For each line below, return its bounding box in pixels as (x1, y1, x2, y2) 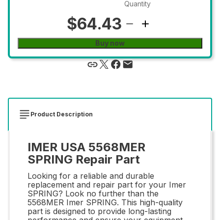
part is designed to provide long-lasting (27, 206, 171, 216)
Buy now (95, 38, 125, 47)
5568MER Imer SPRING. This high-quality (27, 197, 183, 207)
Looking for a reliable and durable (27, 170, 154, 181)
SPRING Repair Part (27, 152, 140, 166)
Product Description (30, 110, 93, 118)
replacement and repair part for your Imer (27, 179, 186, 190)
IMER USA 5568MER (27, 139, 145, 154)
